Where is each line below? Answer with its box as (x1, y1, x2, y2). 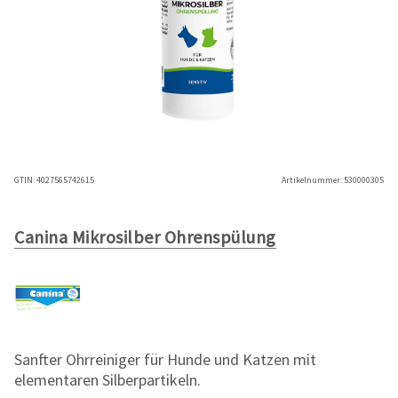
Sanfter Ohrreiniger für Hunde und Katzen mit (14, 349, 316, 370)
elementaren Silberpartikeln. (14, 370, 201, 390)
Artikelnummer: (282, 174, 342, 186)
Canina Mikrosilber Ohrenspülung (14, 226, 276, 248)
